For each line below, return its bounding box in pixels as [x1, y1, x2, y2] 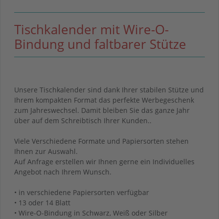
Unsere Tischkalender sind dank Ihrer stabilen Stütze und [14, 85, 204, 94]
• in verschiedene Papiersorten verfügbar [14, 187, 149, 197]
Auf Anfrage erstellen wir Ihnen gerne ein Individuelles [14, 156, 195, 166]
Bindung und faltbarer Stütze [14, 35, 186, 53]
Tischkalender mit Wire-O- [14, 21, 169, 38]
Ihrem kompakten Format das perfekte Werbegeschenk [14, 95, 194, 105]
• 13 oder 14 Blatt [14, 197, 70, 207]
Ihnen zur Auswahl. [14, 146, 78, 156]
